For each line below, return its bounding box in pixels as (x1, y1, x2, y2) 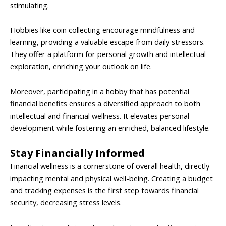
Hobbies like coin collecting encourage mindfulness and (10, 25, 195, 35)
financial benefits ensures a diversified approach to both (10, 98, 200, 108)
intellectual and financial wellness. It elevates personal (10, 110, 189, 121)
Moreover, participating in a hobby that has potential (10, 86, 189, 96)
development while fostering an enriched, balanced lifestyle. (10, 122, 210, 133)
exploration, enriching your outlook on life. (10, 61, 152, 72)
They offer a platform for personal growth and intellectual (10, 49, 206, 60)
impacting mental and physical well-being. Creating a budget (10, 173, 213, 184)
